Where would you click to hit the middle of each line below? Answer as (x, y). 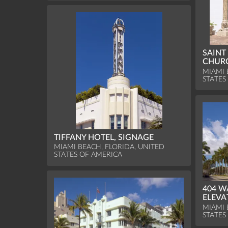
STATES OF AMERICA (88, 155)
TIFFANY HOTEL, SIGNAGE (104, 137)
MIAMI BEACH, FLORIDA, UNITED (109, 147)
